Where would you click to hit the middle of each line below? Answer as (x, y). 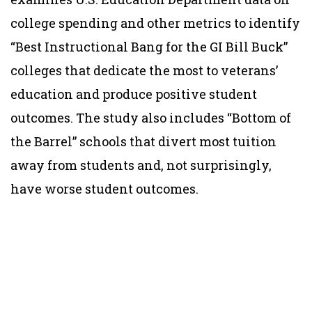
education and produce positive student (134, 94)
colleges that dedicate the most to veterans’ (144, 70)
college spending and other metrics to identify (155, 23)
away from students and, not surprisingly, (141, 165)
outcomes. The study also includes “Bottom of (151, 117)
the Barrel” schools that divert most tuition (143, 141)
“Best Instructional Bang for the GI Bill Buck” (149, 46)
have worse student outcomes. (104, 188)
